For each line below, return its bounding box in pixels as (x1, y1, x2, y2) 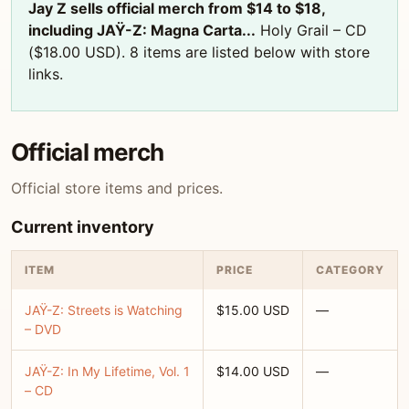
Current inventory (11, 217, 154, 236)
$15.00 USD (216, 302, 289, 318)
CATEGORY (316, 263, 384, 277)
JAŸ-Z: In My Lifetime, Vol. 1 (25, 363, 190, 379)
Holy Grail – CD (256, 21, 367, 39)
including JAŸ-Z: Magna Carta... (28, 21, 256, 39)
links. (28, 65, 63, 83)
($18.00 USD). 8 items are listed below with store (28, 43, 370, 61)
